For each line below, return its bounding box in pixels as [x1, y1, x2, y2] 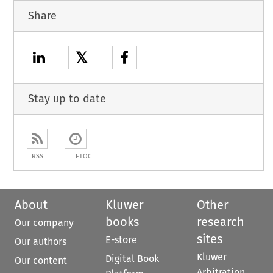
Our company [15, 216, 74, 229]
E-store [105, 233, 138, 246]
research [196, 214, 244, 229]
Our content [15, 254, 67, 266]
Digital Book [105, 252, 160, 264]
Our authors [15, 235, 66, 247]
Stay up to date [27, 92, 106, 106]
